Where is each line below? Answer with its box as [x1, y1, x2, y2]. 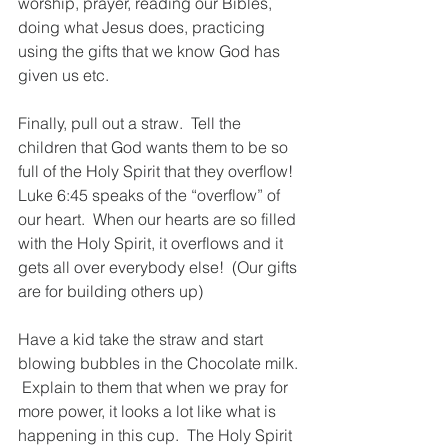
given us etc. [18, 64, 117, 85]
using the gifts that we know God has [18, 40, 284, 61]
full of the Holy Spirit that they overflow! [18, 160, 297, 181]
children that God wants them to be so [18, 136, 292, 157]
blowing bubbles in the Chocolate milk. [18, 352, 302, 373]
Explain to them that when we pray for [18, 376, 292, 397]
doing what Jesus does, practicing [18, 16, 269, 37]
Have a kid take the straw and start [18, 328, 267, 349]
